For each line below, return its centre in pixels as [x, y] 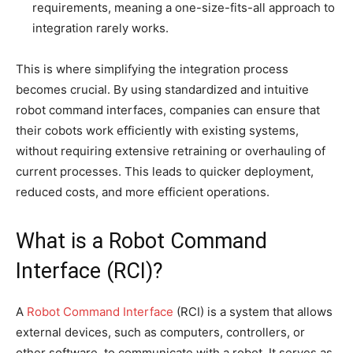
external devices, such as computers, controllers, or [160, 332]
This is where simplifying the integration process [152, 69]
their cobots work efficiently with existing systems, [157, 130]
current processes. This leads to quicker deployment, [165, 171]
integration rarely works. [100, 28]
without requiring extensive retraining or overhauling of [171, 150]
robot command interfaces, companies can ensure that [168, 110]
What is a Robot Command [141, 241]
